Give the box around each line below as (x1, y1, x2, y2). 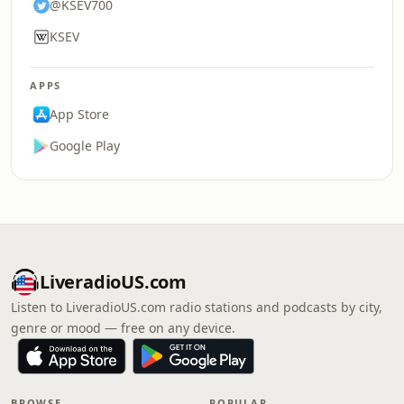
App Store (50, 106, 109, 123)
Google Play (50, 137, 120, 154)
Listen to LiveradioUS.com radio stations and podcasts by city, (11, 298, 382, 316)
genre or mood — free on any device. (11, 319, 235, 336)
